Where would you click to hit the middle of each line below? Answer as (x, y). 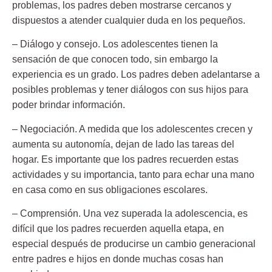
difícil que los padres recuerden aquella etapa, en (118, 229)
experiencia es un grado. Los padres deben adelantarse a (136, 75)
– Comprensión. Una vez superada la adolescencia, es (130, 214)
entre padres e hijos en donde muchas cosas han (118, 259)
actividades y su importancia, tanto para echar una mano (133, 174)
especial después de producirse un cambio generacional (134, 244)
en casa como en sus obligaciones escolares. (110, 189)
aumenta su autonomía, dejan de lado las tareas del (123, 144)
